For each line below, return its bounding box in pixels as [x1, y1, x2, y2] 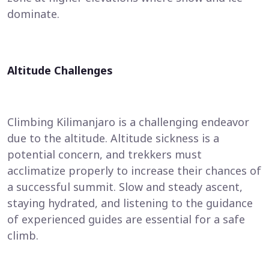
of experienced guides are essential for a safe [7, 212, 245, 226]
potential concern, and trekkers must [7, 147, 202, 162]
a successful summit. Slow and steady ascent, [7, 180, 243, 194]
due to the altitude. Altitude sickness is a [7, 131, 219, 145]
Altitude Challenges [7, 63, 113, 77]
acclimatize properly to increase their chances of [7, 163, 261, 178]
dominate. [7, 7, 59, 21]
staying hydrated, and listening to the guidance [7, 196, 253, 210]
